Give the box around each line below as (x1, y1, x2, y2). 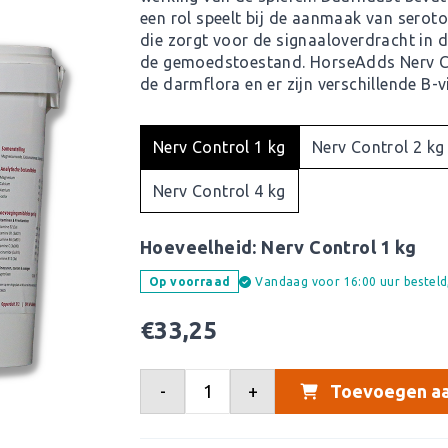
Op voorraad (149, 275, 231, 288)
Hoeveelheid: (140, 237, 262, 257)
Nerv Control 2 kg (311, 138, 445, 156)
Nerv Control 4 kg (153, 182, 286, 200)
